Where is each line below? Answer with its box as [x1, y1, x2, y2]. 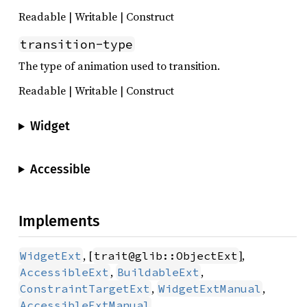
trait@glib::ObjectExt [94, 249, 238, 263]
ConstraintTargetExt [20, 282, 150, 296]
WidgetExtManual [158, 282, 261, 296]
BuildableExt [117, 265, 199, 280]
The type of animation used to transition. [19, 58, 220, 73]
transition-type [20, 36, 134, 52]
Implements [19, 212, 99, 231]
